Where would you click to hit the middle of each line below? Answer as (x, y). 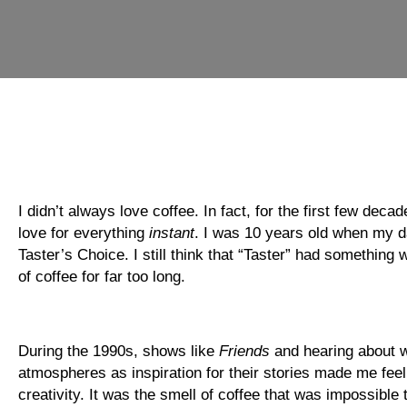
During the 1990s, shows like (119, 351)
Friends (244, 351)
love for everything (84, 233)
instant (172, 233)
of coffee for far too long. (102, 276)
